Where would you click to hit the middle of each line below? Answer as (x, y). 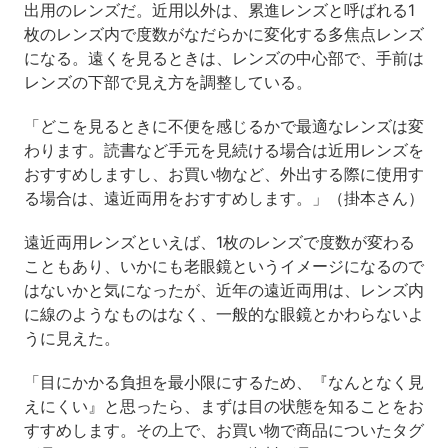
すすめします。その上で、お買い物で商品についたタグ (223, 430)
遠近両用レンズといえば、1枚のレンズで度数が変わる (219, 242)
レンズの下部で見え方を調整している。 (167, 82)
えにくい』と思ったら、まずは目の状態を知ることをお (223, 406)
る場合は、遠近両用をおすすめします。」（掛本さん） (223, 198)
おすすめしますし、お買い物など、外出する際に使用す (223, 174)
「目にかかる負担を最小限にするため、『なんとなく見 (223, 382)
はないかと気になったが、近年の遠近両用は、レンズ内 (223, 290)
